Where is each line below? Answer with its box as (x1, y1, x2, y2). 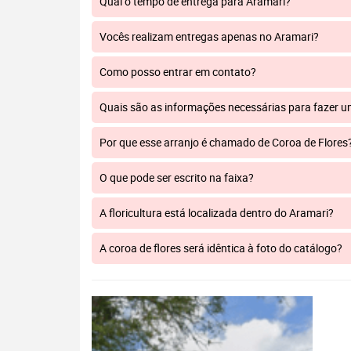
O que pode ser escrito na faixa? (100, 170, 254, 185)
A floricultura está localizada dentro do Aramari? (100, 205, 334, 220)
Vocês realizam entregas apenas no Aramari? (100, 29, 319, 44)
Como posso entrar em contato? (100, 64, 256, 79)
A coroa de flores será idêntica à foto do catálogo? (100, 241, 342, 255)
